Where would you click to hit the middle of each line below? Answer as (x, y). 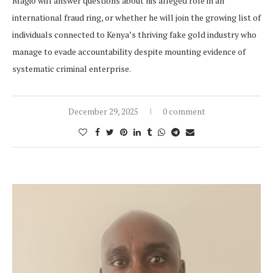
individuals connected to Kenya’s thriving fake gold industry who (134, 35)
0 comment (184, 112)
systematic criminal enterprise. (72, 69)
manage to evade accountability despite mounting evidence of (129, 52)
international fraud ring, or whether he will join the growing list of (136, 18)
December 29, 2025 (103, 112)
